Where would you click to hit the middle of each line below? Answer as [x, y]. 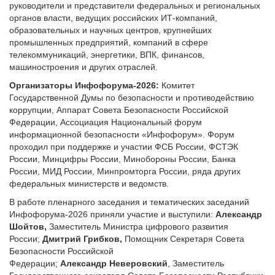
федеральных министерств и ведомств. [89, 184]
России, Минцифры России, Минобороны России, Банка [122, 159]
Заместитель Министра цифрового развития [139, 227]
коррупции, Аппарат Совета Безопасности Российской [119, 110]
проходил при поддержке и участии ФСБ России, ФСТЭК [124, 147]
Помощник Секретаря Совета [184, 239]
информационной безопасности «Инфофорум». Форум [122, 134]
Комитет [178, 85]
